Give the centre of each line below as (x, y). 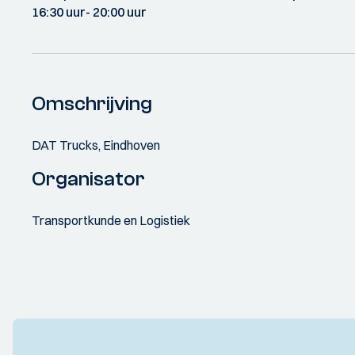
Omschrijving (92, 104)
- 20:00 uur (116, 12)
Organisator (88, 179)
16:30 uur (59, 12)
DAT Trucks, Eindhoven (96, 145)
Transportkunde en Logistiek (111, 220)
